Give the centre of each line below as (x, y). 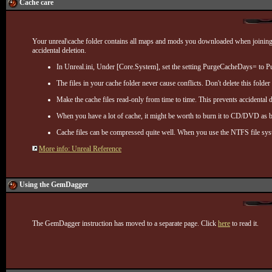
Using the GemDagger (54, 185)
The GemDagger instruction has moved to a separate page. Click (125, 223)
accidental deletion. (59, 50)
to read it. (244, 223)
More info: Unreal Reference (80, 149)
